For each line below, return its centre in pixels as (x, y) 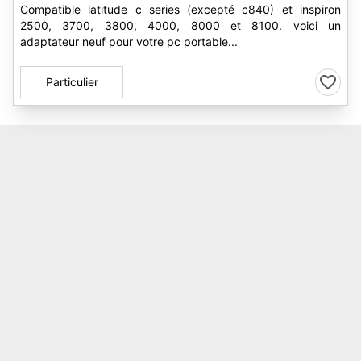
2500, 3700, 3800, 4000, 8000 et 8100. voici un (180, 25)
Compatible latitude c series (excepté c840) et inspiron (180, 9)
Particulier (72, 82)
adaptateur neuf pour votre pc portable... (129, 41)
